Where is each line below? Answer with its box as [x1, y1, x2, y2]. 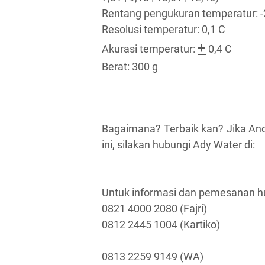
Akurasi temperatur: [102, 42, 198, 55]
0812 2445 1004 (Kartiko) [102, 218, 220, 231]
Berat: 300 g [102, 60, 158, 73]
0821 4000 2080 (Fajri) [102, 202, 207, 215]
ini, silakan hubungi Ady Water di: [102, 138, 255, 151]
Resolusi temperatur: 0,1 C [102, 22, 225, 35]
